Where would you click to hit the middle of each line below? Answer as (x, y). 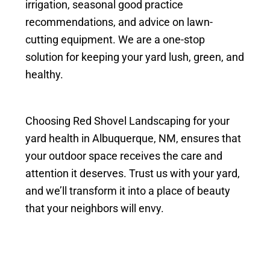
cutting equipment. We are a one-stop (115, 40)
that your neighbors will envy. (95, 209)
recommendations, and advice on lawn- (119, 22)
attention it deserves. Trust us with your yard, (133, 174)
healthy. (45, 75)
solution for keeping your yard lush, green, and (135, 57)
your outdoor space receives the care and (124, 156)
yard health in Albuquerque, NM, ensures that (133, 139)
